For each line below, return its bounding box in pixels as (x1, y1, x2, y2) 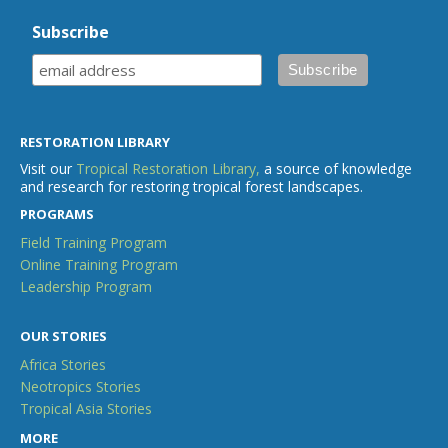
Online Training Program (20, 254, 178, 274)
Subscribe (32, 20, 110, 43)
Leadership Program (20, 276, 152, 296)
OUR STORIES (20, 326, 107, 345)
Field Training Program (20, 232, 167, 252)
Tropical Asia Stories (20, 398, 152, 418)
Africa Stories (20, 354, 106, 374)
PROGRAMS (20, 204, 94, 223)
